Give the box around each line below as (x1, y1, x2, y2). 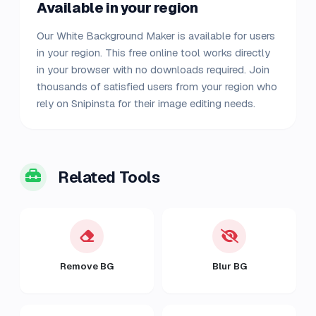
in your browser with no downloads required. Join (37, 63, 269, 76)
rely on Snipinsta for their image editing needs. (37, 97, 255, 110)
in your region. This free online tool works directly (37, 46, 270, 59)
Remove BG (60, 260, 114, 272)
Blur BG (212, 260, 247, 272)
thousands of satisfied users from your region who (37, 80, 277, 93)
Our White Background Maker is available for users (37, 29, 275, 42)
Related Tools (58, 167, 160, 187)
